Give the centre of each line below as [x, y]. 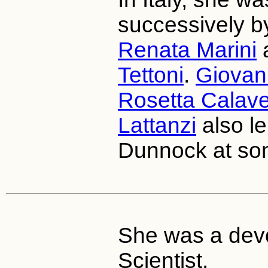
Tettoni [151, 75]
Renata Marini [187, 50]
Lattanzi [157, 125]
